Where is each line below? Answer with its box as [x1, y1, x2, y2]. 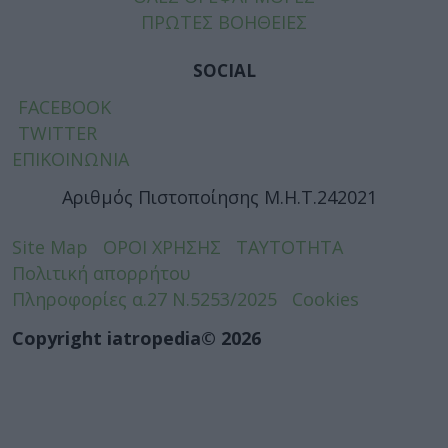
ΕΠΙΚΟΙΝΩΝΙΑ [12, 146, 129, 171]
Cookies [292, 287, 359, 311]
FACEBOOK [13, 94, 111, 119]
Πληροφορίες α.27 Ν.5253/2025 [12, 287, 277, 311]
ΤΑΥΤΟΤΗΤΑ [236, 235, 343, 259]
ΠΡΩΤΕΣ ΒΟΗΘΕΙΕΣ [141, 10, 307, 34]
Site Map [12, 235, 88, 259]
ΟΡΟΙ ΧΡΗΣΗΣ [103, 235, 221, 259]
